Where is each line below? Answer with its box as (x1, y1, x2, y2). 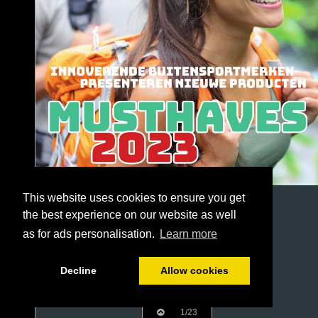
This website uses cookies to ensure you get (23, 192, 245, 204)
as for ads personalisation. (23, 228, 158, 241)
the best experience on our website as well (23, 209, 236, 221)
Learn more (160, 228, 218, 241)
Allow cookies (160, 265, 229, 277)
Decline (60, 265, 97, 277)
